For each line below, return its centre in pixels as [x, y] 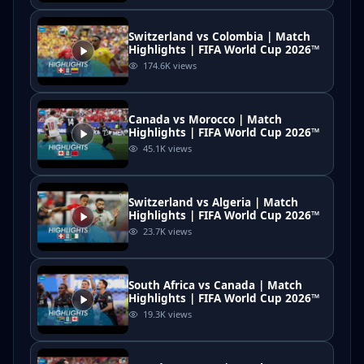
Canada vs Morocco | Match [205, 119]
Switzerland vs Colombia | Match [219, 37]
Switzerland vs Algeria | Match [213, 202]
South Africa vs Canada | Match [215, 285]
